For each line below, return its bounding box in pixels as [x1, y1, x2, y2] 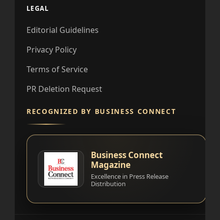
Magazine [91, 159, 131, 170]
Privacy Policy [27, 44, 77, 55]
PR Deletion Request [27, 83, 102, 94]
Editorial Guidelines [27, 25, 99, 35]
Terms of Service [27, 64, 88, 75]
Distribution [91, 179, 126, 188]
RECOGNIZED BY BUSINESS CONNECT [27, 107, 176, 116]
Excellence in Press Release [91, 172, 168, 181]
